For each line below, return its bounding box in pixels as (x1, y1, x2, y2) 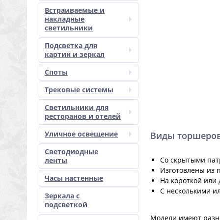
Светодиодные (45, 147, 98, 156)
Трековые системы (45, 85, 113, 94)
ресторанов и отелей (45, 111, 121, 121)
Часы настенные (45, 173, 103, 183)
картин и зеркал (45, 50, 105, 59)
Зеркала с (45, 191, 80, 200)
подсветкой (45, 200, 87, 209)
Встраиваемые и (45, 5, 105, 15)
